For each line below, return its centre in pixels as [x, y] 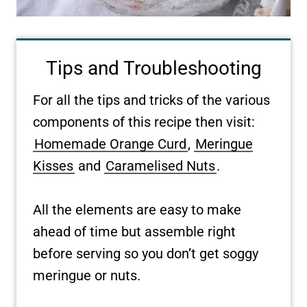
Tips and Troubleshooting [153, 68]
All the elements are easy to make [137, 209]
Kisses [53, 165]
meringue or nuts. [87, 275]
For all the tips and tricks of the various [151, 100]
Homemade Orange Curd [110, 144]
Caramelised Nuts [160, 165]
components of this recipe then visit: [144, 122]
